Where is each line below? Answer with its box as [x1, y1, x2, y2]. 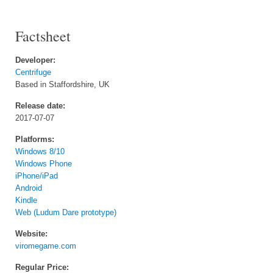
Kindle [15, 196, 37, 205]
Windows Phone [15, 160, 72, 168]
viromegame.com [15, 242, 76, 250]
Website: [15, 230, 48, 238]
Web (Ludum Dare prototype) [15, 208, 116, 217]
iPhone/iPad [15, 172, 58, 180]
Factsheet [15, 26, 71, 46]
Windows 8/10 [15, 147, 65, 156]
